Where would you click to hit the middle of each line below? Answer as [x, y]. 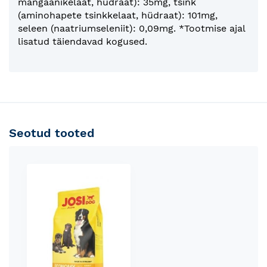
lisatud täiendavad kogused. [83, 41]
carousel [46, 182]
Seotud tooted [52, 133]
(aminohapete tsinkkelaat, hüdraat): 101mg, [118, 15]
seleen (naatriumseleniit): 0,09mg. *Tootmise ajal [131, 28]
